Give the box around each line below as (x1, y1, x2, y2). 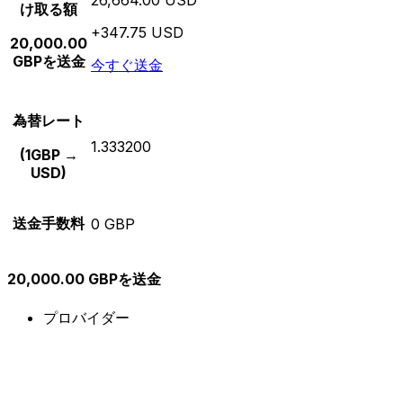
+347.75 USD (91, 22, 184, 41)
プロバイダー (43, 309, 130, 327)
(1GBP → (19, 145, 78, 164)
